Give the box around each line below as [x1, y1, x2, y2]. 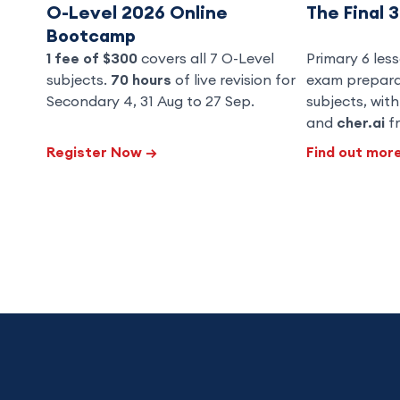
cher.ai [336, 112, 385, 131]
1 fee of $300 [46, 48, 137, 67]
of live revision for [171, 70, 296, 88]
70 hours [111, 70, 171, 88]
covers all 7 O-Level [137, 48, 274, 67]
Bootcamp [46, 23, 136, 46]
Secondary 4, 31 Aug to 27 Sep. [46, 91, 254, 110]
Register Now [46, 142, 146, 161]
